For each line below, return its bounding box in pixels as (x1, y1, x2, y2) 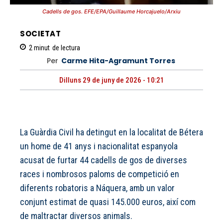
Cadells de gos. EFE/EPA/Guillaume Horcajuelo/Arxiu (42, 8, 181, 15)
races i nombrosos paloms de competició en (20, 169, 179, 180)
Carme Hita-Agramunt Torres (61, 56, 175, 66)
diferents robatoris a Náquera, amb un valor (20, 183, 175, 194)
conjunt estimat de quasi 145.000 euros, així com (20, 197, 196, 208)
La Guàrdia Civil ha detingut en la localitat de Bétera (20, 127, 203, 138)
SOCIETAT (20, 28, 61, 39)
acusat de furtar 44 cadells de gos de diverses (20, 155, 187, 166)
